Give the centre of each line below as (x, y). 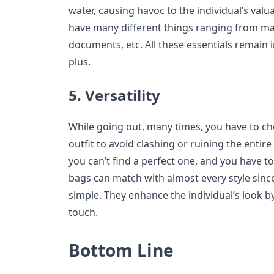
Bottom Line (121, 250)
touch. (83, 213)
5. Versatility (114, 95)
